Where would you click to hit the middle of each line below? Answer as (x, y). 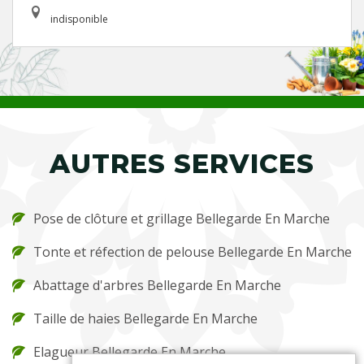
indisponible (79, 19)
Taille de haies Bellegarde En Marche (145, 318)
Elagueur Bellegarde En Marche (130, 352)
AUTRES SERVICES (182, 164)
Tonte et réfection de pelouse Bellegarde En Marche (193, 252)
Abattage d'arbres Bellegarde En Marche (157, 285)
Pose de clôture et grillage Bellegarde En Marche (182, 219)
